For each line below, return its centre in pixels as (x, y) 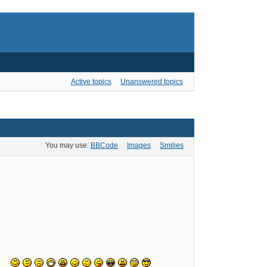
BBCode (104, 146)
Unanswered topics (152, 81)
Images (139, 146)
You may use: (68, 146)
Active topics (91, 81)
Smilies (172, 146)
